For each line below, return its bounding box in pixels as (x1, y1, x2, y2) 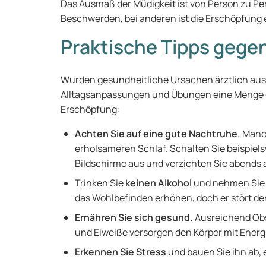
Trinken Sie (75, 176, 125, 189)
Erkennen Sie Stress (75, 245, 166, 258)
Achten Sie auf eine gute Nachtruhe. (75, 127, 240, 140)
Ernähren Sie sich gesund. (75, 211, 193, 224)
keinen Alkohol (125, 176, 192, 189)
